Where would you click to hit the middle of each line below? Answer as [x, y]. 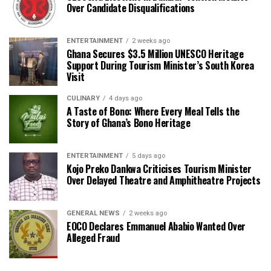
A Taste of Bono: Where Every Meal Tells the [153, 111]
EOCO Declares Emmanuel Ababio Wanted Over [156, 226]
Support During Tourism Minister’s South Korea [160, 65]
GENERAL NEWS [93, 213]
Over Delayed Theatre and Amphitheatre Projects [164, 180]
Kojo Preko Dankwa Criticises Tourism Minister [159, 168]
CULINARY [83, 98]
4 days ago [126, 98]
